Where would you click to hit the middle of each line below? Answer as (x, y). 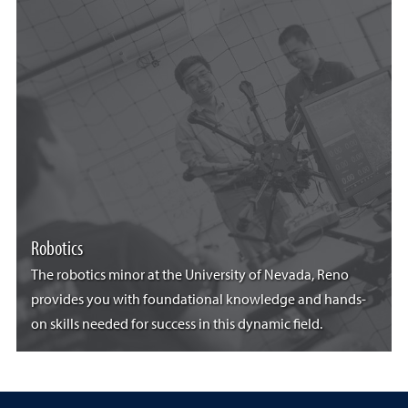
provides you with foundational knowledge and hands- (199, 301)
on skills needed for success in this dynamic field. (177, 326)
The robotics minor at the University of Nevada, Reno (190, 276)
